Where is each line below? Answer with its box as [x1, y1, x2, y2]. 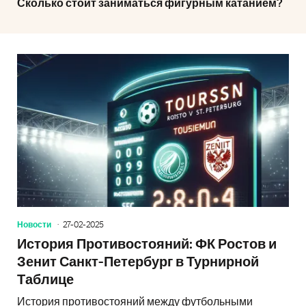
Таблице [17, 273, 74, 287]
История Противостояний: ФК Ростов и [17, 237, 277, 251]
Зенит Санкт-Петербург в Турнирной [17, 255, 259, 269]
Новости [17, 220, 51, 229]
